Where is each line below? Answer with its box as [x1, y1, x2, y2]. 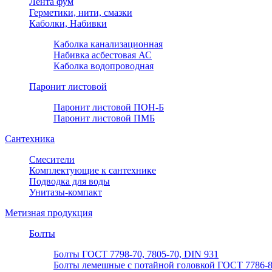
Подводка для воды [29, 176, 110, 187]
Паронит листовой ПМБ [53, 113, 155, 124]
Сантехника [5, 134, 55, 144]
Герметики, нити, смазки [29, 7, 132, 18]
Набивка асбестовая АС [53, 50, 152, 61]
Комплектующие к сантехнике [29, 165, 156, 176]
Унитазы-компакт [29, 187, 102, 198]
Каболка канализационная [53, 39, 163, 50]
